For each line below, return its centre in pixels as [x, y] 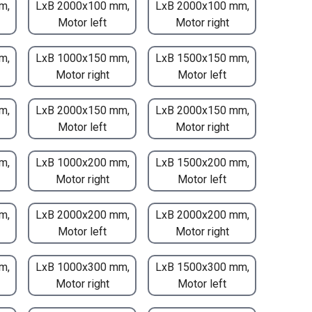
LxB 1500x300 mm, [202, 267]
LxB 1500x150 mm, [202, 58]
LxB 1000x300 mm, [82, 267]
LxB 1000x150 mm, [82, 58]
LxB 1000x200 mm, [82, 162]
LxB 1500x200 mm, [202, 162]
